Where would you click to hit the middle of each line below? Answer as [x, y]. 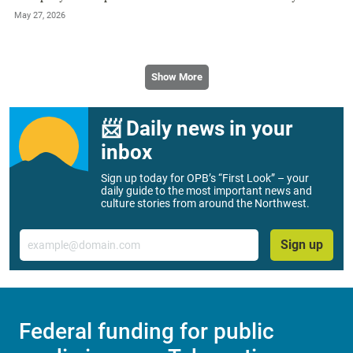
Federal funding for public [147, 331]
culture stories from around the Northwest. [205, 203]
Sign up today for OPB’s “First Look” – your [205, 178]
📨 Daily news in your [197, 128]
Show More [176, 76]
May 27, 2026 [40, 16]
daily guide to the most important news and [206, 190]
